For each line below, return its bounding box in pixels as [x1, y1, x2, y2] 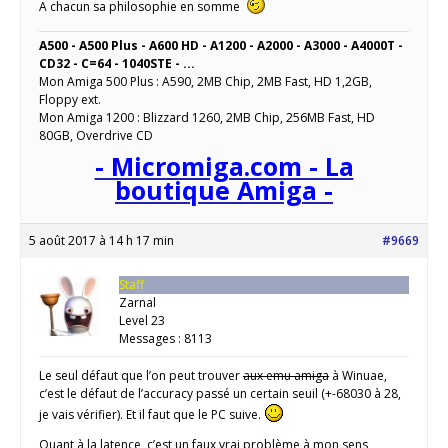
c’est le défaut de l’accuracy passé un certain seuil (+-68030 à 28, [39, 385, 401, 403]
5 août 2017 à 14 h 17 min [29, 232, 174, 250]
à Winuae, [329, 367, 387, 385]
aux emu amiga [243, 367, 329, 385]
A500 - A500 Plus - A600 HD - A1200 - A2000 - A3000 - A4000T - [39, 37, 403, 55]
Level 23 [119, 312, 165, 330]
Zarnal [119, 294, 156, 312]
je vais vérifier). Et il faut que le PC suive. [39, 406, 264, 424]
